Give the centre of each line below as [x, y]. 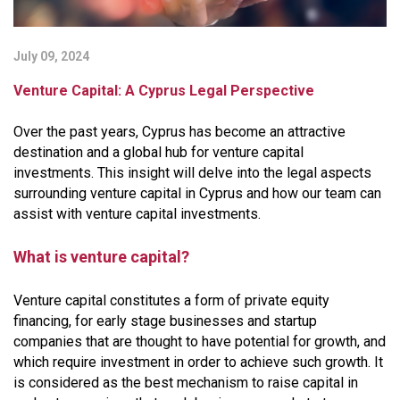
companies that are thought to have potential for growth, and [200, 341]
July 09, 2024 [51, 56]
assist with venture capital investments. [137, 213]
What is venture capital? [101, 256]
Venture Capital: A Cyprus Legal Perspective [164, 90]
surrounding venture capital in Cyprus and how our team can [197, 193]
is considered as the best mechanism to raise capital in [186, 382]
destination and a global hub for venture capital [158, 152]
